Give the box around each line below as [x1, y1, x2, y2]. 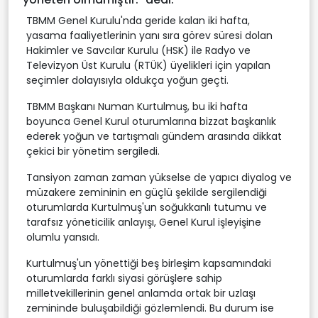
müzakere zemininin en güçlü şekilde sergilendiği [26, 185, 267, 199]
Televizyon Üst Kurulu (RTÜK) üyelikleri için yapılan [26, 57, 270, 72]
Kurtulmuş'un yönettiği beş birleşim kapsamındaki [26, 256, 271, 270]
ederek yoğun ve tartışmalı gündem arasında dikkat [26, 128, 282, 143]
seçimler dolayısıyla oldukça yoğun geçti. [26, 72, 229, 87]
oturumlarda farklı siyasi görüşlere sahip [26, 270, 222, 285]
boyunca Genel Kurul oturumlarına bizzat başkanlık [26, 114, 276, 128]
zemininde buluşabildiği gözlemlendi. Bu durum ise [26, 300, 274, 315]
